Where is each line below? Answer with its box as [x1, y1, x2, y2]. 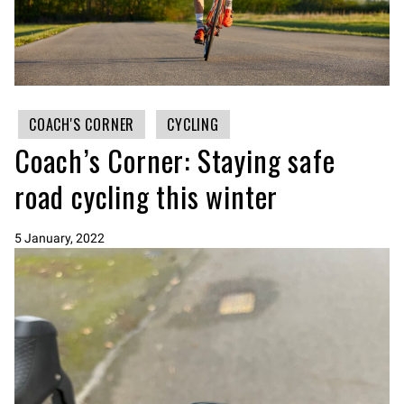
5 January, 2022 [14, 230, 105, 245]
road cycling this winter [14, 174, 279, 217]
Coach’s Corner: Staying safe [14, 138, 335, 181]
